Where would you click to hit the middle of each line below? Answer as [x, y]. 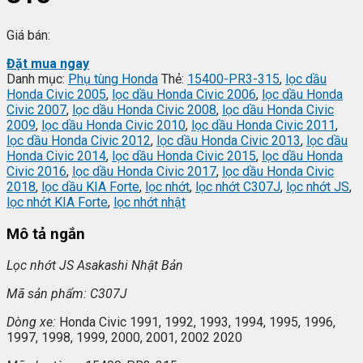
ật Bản [165, 266]
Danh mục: [37, 79]
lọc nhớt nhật [149, 202]
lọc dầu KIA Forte [90, 186]
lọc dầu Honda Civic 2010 [113, 125]
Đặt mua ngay [48, 63]
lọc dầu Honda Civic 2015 [184, 156]
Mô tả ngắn [46, 234]
